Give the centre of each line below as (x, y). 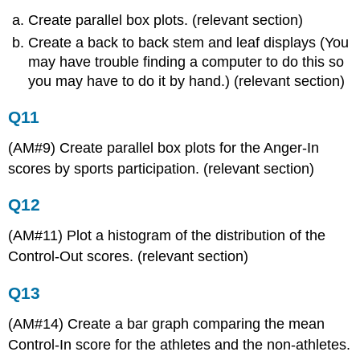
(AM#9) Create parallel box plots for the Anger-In (164, 147)
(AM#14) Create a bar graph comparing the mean (167, 323)
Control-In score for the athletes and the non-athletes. (180, 344)
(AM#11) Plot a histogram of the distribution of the (167, 236)
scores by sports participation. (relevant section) (162, 168)
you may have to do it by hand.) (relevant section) (187, 82)
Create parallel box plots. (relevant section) (166, 20)
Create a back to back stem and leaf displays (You (189, 43)
